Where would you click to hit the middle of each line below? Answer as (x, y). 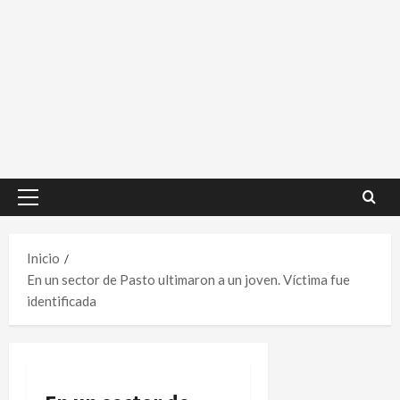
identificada (62, 300)
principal (53, 227)
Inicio (43, 258)
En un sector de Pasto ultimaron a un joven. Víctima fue (188, 279)
